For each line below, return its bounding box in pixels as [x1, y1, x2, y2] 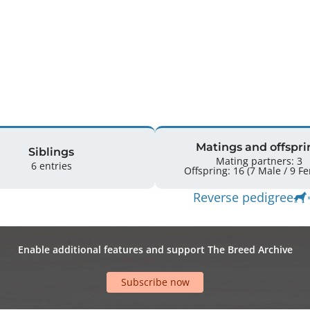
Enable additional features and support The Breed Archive [17, 242, 293, 256]
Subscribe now [120, 275, 190, 289]
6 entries [30, 158, 72, 172]
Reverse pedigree [193, 189, 293, 206]
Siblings [28, 145, 74, 158]
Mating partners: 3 [215, 154, 302, 167]
